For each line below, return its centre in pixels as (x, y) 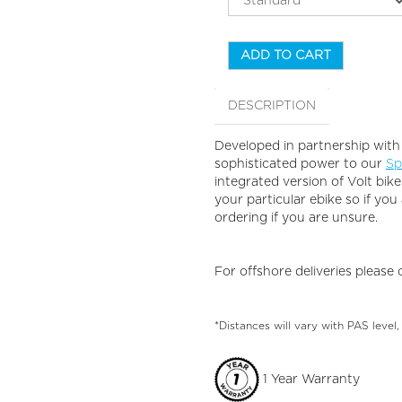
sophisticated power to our (300, 164)
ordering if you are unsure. (296, 218)
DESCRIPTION (272, 106)
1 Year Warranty (310, 379)
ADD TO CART (286, 56)
